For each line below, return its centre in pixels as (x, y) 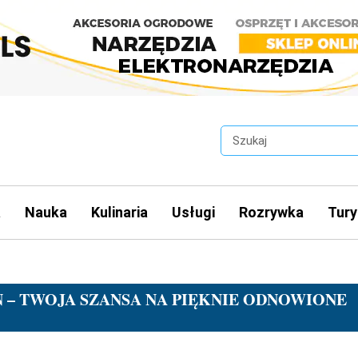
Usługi (193, 212)
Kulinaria (119, 212)
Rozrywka (271, 212)
